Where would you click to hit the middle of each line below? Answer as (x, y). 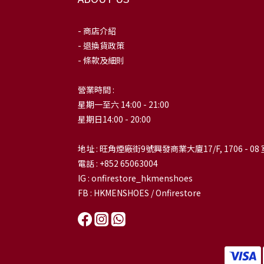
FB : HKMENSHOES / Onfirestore (139, 193)
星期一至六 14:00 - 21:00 (123, 105)
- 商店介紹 (97, 31)
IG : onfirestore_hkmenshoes (135, 178)
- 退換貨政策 (101, 46)
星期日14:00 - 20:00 (114, 119)
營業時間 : (96, 90)
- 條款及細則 (101, 60)
